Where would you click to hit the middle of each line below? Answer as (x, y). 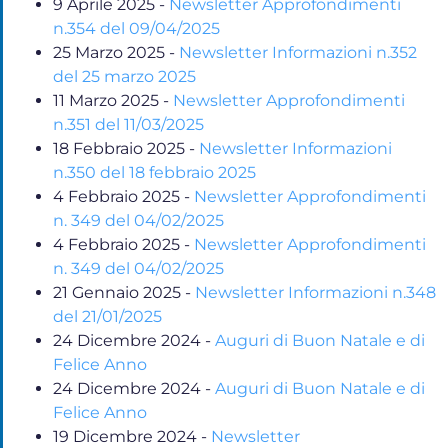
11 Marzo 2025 (106, 100)
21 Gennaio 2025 (117, 292)
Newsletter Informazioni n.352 (298, 52)
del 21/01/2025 (107, 316)
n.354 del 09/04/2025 (136, 28)
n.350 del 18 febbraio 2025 (154, 172)
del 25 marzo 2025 (124, 76)
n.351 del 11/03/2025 (128, 124)
